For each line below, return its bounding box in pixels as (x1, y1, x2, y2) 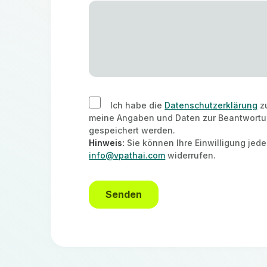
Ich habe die (110, 100, 165, 110)
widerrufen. (165, 150, 216, 160)
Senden (105, 188, 142, 200)
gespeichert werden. (89, 125, 176, 135)
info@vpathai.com (89, 150, 166, 160)
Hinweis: (89, 138, 125, 148)
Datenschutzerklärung (164, 100, 258, 110)
